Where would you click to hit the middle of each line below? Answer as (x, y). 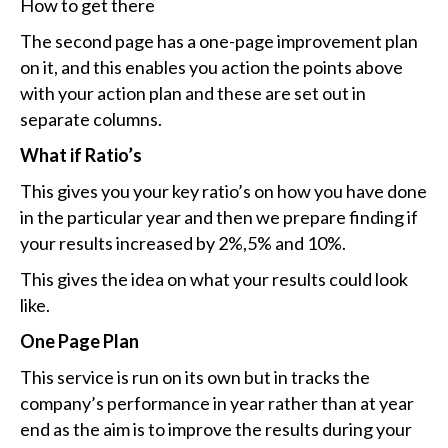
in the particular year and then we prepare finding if (219, 217)
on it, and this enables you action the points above (211, 67)
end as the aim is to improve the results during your (216, 429)
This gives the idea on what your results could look (214, 279)
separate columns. (91, 119)
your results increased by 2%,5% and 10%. (183, 243)
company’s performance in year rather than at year (217, 403)
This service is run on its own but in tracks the (195, 377)
